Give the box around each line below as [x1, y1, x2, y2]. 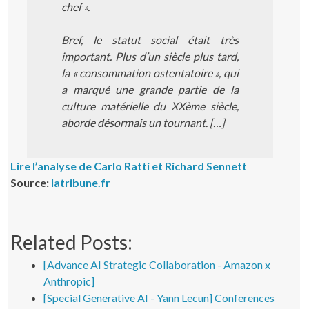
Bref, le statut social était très [61, 33, 239, 47]
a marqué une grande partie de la [61, 83, 239, 97]
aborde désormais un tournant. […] [61, 116, 226, 130]
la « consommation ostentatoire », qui [61, 66, 239, 80]
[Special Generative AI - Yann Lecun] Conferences [43, 291, 275, 305]
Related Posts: [10, 230, 133, 255]
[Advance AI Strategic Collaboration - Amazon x [43, 258, 271, 272]
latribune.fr [51, 176, 111, 190]
